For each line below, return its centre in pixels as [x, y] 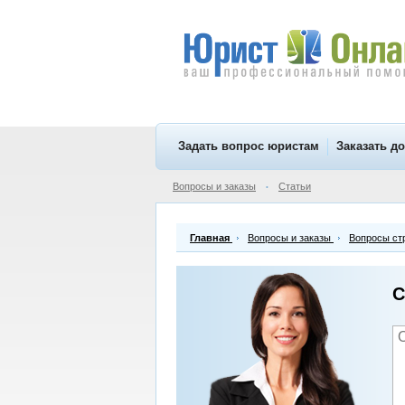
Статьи [295, 186]
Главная [210, 238]
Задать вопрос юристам [249, 146]
